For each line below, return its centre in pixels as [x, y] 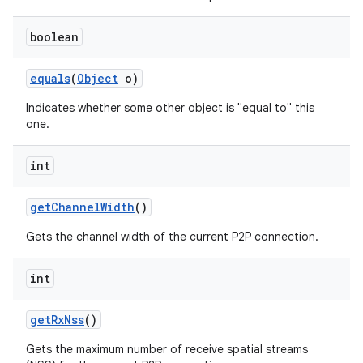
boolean [54, 37]
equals [50, 78]
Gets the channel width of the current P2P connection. [172, 237]
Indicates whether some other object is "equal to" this [170, 108]
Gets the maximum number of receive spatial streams [167, 349]
